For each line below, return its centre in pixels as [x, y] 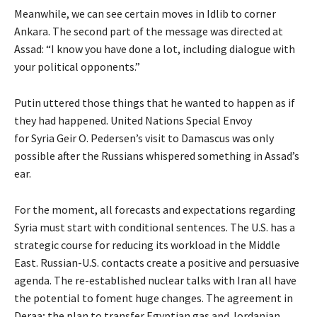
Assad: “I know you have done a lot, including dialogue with [155, 49]
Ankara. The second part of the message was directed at [149, 31]
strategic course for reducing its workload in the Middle [147, 245]
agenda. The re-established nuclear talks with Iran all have [155, 281]
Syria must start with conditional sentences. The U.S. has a [155, 227]
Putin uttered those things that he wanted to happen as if [155, 103]
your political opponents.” [77, 67]
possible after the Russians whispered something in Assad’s [157, 156]
